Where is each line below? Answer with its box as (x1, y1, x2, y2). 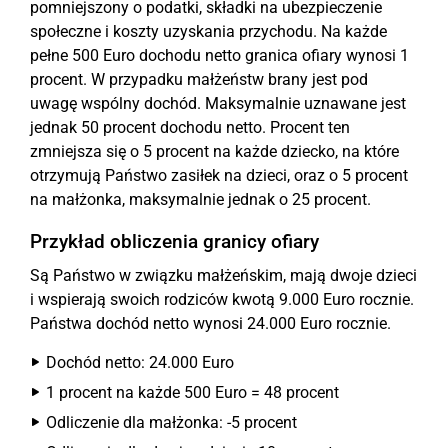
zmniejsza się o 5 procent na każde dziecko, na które (30, 142, 399, 161)
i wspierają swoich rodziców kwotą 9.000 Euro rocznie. (30, 290, 414, 309)
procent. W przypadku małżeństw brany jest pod (30, 70, 368, 89)
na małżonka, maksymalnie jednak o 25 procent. (30, 190, 371, 209)
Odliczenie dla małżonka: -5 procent (46, 413, 297, 432)
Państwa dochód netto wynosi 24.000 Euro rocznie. (30, 314, 391, 333)
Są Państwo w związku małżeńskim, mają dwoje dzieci (30, 266, 417, 285)
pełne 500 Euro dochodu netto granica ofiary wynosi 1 (30, 46, 409, 65)
